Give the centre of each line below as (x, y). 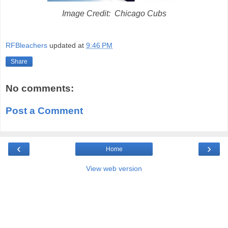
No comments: (40, 89)
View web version (114, 169)
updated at (68, 46)
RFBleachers (26, 46)
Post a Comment (44, 110)
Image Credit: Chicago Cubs (114, 13)
